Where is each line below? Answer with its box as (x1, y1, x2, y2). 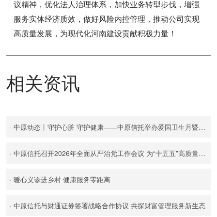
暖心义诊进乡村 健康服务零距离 (14, 174, 111, 184)
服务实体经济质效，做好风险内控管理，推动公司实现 (14, 13, 200, 24)
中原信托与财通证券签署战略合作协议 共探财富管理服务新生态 (14, 200, 206, 210)
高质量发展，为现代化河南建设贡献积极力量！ (14, 27, 177, 39)
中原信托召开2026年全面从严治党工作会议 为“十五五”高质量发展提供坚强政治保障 (14, 148, 199, 158)
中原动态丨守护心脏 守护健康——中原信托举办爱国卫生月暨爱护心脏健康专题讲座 (14, 122, 199, 132)
